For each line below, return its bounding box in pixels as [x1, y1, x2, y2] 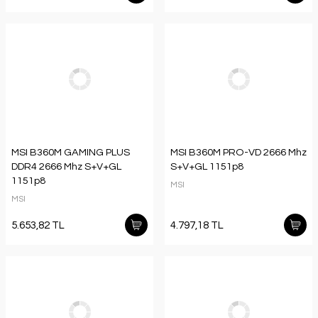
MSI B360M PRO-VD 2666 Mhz [170, 147, 307, 158]
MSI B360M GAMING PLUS [11, 147, 130, 158]
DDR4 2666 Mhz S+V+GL [11, 161, 121, 172]
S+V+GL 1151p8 [170, 161, 243, 172]
